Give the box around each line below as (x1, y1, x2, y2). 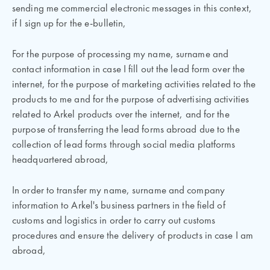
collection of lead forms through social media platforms (12, 140, 236, 150)
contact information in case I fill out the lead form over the (12, 64, 245, 75)
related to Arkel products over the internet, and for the (12, 110, 230, 120)
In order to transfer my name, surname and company (12, 186, 225, 196)
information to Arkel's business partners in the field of (12, 201, 225, 211)
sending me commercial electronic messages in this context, (12, 4, 252, 14)
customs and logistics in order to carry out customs (12, 216, 216, 226)
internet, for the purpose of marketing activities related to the (12, 80, 256, 90)
